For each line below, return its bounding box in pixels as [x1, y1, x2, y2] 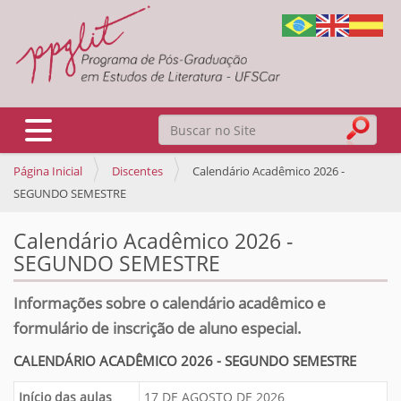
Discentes [112, 163, 163, 179]
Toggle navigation [24, 118, 130, 135]
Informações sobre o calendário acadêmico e [13, 293, 326, 313]
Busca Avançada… [158, 168, 269, 187]
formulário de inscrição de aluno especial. [13, 318, 302, 338]
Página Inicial [13, 163, 82, 179]
